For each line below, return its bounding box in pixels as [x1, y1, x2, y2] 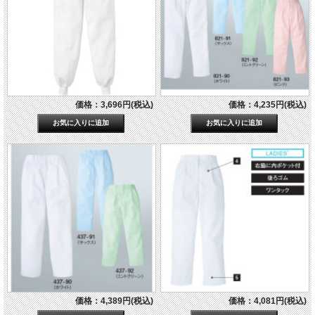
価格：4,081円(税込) [228, 295, 307, 306]
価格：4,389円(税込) [75, 295, 153, 306]
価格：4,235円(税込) [228, 100, 307, 110]
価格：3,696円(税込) [75, 100, 153, 110]
